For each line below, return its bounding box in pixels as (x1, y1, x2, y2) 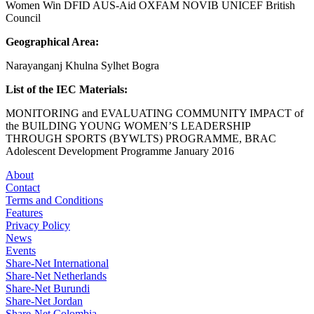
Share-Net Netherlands (6, 269, 107, 282)
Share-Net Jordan (6, 294, 83, 307)
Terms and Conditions (6, 193, 103, 206)
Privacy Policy (6, 219, 70, 231)
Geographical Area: (6, 35, 99, 48)
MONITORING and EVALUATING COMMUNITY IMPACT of (6, 107, 303, 119)
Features (6, 206, 43, 219)
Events (6, 244, 36, 257)
